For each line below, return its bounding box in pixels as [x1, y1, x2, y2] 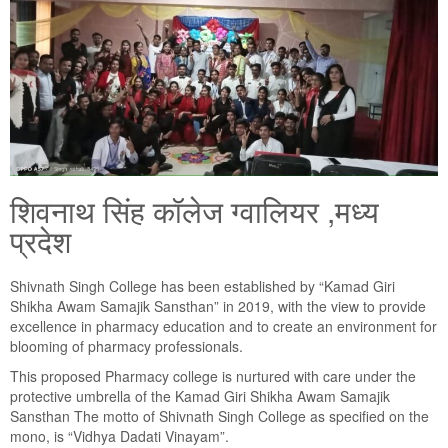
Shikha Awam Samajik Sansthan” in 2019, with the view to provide [10, 296, 426, 317]
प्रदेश [10, 219, 71, 263]
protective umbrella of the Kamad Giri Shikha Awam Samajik [10, 386, 390, 407]
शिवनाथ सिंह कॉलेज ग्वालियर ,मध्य [10, 189, 379, 233]
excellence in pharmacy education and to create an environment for [10, 316, 437, 337]
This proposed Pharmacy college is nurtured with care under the [10, 366, 416, 387]
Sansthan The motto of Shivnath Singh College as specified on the [10, 406, 429, 427]
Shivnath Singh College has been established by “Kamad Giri [10, 276, 395, 297]
